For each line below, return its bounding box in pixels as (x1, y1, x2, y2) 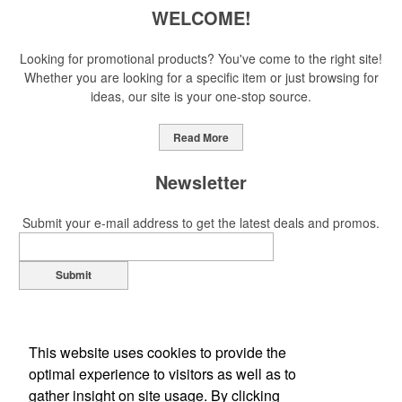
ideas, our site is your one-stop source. (91, 86, 311, 105)
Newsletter (155, 168, 247, 195)
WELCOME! (151, 4, 251, 31)
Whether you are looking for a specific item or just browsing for (23, 67, 379, 86)
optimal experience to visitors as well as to (29, 363, 296, 384)
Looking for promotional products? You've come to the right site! (20, 48, 382, 67)
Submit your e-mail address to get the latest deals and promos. (22, 213, 380, 232)
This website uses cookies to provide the (29, 341, 286, 363)
